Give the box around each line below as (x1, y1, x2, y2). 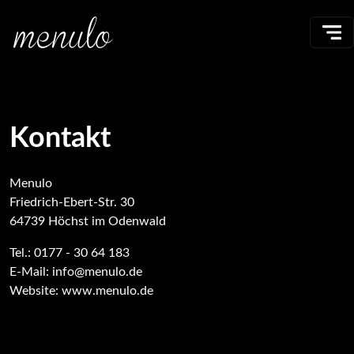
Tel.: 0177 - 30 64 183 (9, 247, 130, 259)
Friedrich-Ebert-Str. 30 (9, 196, 134, 209)
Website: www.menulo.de (9, 284, 153, 297)
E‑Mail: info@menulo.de (9, 265, 142, 278)
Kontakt (9, 124, 111, 153)
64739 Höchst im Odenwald (9, 215, 166, 228)
